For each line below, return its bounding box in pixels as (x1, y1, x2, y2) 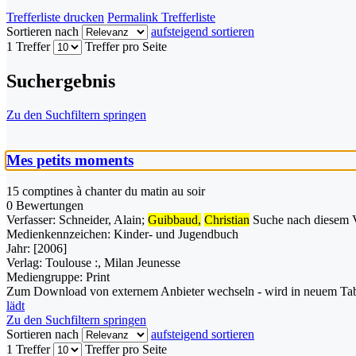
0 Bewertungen (6, 198, 83, 212)
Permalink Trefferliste (107, 10, 215, 25)
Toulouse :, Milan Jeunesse (45, 255, 180, 269)
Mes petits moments (6, 151, 133, 168)
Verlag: (6, 255, 42, 269)
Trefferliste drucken (6, 10, 104, 25)
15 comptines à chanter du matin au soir (6, 184, 205, 198)
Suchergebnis (6, 71, 115, 92)
